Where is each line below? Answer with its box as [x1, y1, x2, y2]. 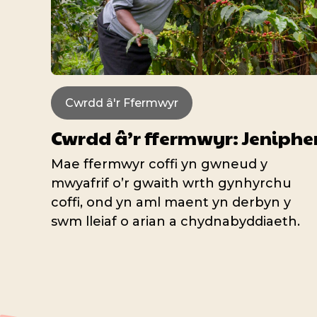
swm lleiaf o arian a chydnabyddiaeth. [51, 214, 300, 230]
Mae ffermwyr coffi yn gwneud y [51, 156, 267, 173]
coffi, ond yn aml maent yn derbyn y [51, 195, 291, 211]
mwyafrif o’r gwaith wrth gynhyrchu [51, 175, 292, 192]
